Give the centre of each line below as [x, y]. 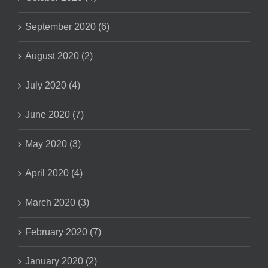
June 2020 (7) [54, 114]
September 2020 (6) [67, 26]
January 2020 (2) [61, 261]
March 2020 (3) [57, 202]
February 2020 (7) [63, 232]
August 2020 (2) [59, 56]
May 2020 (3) [53, 144]
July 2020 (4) [53, 85]
